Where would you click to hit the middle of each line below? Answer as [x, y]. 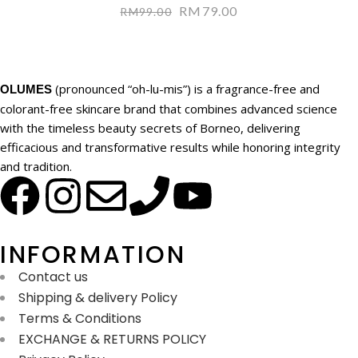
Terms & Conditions [80, 318]
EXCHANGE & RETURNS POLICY [112, 339]
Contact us [53, 276]
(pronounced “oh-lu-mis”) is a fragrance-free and [186, 88]
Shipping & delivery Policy [98, 297]
